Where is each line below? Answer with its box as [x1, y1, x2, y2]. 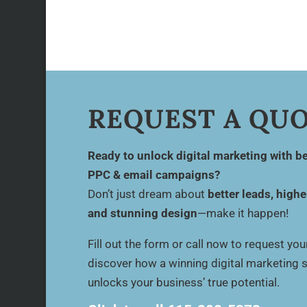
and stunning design [87, 206, 197, 220]
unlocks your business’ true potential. [87, 275, 280, 289]
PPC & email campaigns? [87, 167, 220, 182]
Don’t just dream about [87, 186, 208, 201]
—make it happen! [197, 206, 288, 220]
